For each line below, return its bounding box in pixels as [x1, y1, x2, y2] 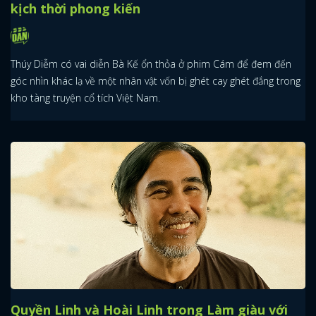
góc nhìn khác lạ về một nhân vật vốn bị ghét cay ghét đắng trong [11, 74, 300, 88]
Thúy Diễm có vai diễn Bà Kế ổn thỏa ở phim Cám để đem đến [11, 57, 291, 71]
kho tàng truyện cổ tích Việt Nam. [11, 91, 160, 105]
